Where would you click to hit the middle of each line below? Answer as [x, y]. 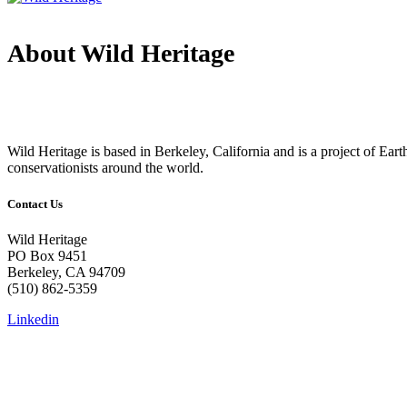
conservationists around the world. [105, 168]
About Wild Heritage [121, 54]
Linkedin [33, 319]
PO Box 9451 [47, 255]
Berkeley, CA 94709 [66, 272]
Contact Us [35, 203]
